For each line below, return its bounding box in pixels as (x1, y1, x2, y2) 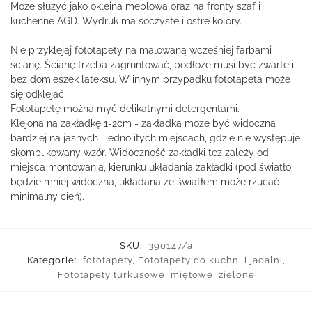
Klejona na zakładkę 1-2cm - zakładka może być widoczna (10, 118, 276, 130)
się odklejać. (10, 88, 66, 100)
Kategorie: (26, 255, 79, 266)
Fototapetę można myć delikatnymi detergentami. (10, 103, 240, 115)
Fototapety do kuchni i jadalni (137, 255, 283, 266)
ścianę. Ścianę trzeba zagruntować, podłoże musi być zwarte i (10, 59, 294, 71)
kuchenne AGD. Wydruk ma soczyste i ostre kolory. (10, 15, 242, 27)
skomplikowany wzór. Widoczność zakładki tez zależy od (10, 147, 269, 159)
